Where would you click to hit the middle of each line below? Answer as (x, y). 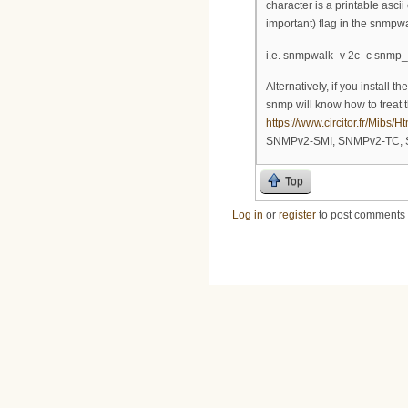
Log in (248, 214)
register (297, 214)
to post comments (361, 214)
